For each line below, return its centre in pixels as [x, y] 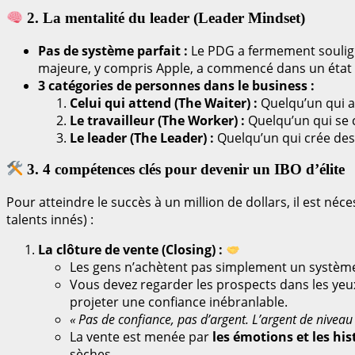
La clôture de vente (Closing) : [130, 249]
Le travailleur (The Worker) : [157, 120]
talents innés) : [50, 219]
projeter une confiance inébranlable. [179, 302]
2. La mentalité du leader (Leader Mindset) [164, 17]
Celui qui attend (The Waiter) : [164, 103]
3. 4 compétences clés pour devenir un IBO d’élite [184, 170]
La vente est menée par [141, 336]
